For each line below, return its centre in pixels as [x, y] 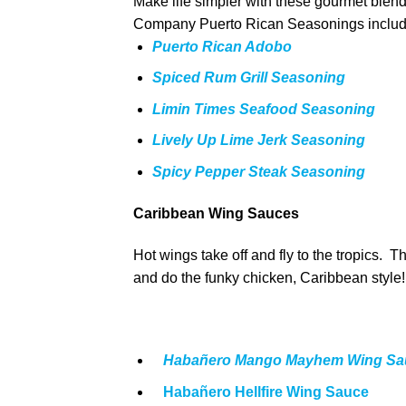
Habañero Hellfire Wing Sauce [267, 391]
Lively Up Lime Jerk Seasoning [258, 140]
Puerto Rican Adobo [222, 46]
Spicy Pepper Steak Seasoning [258, 171]
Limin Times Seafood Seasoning [263, 109]
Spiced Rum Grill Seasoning [248, 78]
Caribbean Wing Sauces [216, 213]
